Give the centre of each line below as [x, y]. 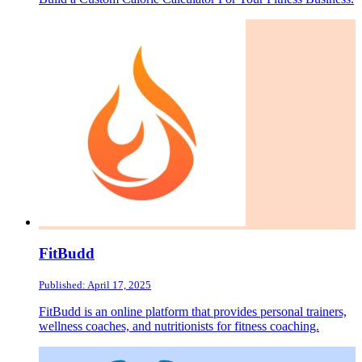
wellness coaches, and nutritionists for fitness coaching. [179, 326]
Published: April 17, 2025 [95, 285]
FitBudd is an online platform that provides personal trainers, [193, 312]
